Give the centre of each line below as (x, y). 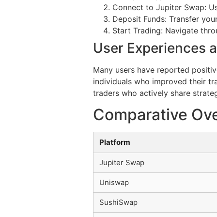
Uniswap (114, 183)
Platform (115, 142)
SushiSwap (118, 202)
